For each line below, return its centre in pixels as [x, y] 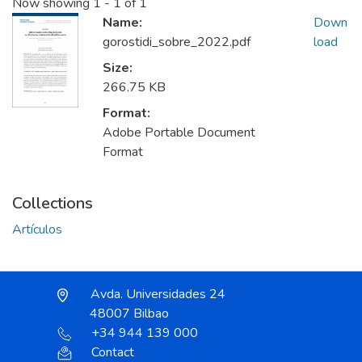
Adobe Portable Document [179, 133]
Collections [53, 204]
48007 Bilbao [129, 314]
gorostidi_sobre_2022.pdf [177, 42]
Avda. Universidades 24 [156, 295]
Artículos [37, 230]
